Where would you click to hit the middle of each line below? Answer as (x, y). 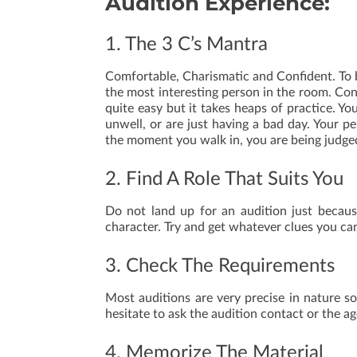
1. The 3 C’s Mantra (186, 45)
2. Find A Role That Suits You (224, 179)
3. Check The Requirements (220, 266)
